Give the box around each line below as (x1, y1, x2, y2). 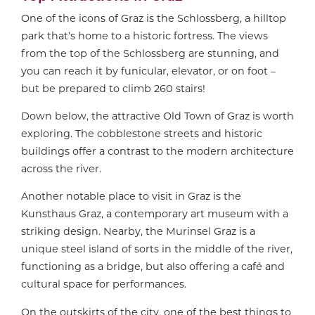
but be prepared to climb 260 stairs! (21, 82, 205, 95)
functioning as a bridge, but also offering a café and (21, 260, 285, 274)
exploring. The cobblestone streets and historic (21, 127, 262, 140)
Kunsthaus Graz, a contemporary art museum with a (21, 207, 288, 221)
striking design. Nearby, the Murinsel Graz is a (21, 225, 255, 238)
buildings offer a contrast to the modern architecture (21, 144, 294, 157)
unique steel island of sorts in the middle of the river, (21, 243, 292, 256)
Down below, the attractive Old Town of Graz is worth (21, 109, 294, 122)
